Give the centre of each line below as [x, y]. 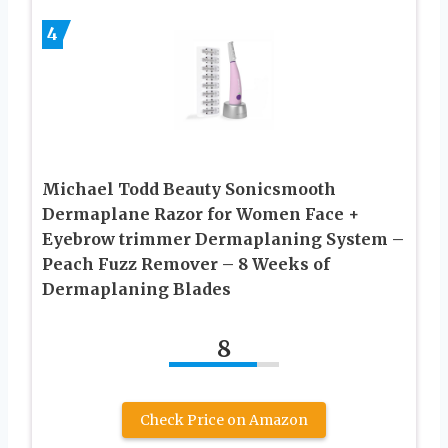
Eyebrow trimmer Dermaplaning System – [223, 239]
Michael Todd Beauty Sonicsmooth [189, 189]
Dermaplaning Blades [136, 289]
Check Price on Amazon [224, 420]
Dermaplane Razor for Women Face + [200, 214]
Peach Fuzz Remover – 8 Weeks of [186, 264]
